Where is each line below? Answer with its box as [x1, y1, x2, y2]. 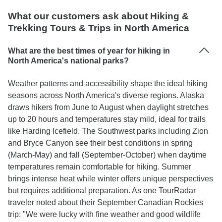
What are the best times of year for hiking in [8, 47, 170, 55]
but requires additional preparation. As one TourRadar [8, 186, 196, 195]
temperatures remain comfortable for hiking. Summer [8, 163, 191, 171]
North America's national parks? [8, 56, 129, 65]
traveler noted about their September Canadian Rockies [8, 198, 203, 207]
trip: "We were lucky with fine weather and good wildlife [8, 210, 201, 219]
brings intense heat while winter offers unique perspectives [8, 174, 213, 183]
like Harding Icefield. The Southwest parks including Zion [8, 127, 208, 135]
